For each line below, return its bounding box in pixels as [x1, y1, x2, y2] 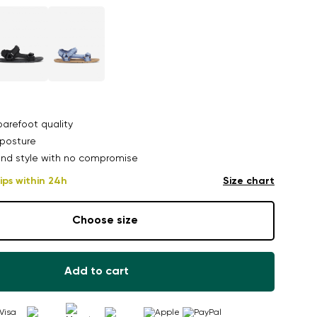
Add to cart [64, 266, 129, 277]
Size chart [223, 176, 275, 186]
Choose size [71, 214, 138, 226]
